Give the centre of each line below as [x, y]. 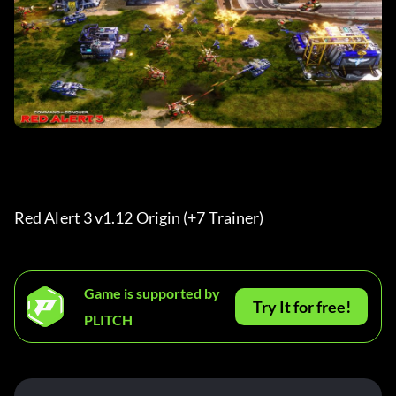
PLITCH [108, 320]
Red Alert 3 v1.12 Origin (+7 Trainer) [141, 218]
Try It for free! [301, 307]
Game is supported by [152, 293]
